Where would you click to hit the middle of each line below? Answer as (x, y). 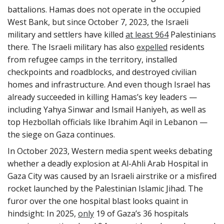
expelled (152, 47)
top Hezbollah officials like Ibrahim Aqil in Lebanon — (107, 122)
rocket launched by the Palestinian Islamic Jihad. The (105, 188)
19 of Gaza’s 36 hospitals (141, 213)
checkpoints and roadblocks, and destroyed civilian (102, 72)
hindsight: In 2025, (43, 213)
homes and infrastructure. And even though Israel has (109, 84)
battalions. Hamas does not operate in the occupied (104, 9)
